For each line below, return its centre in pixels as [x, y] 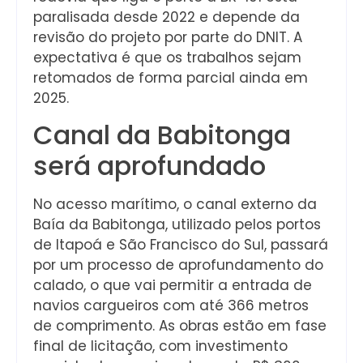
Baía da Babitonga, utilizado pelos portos [177, 225]
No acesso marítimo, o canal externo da [175, 205]
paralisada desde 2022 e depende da [167, 17]
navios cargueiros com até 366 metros [171, 306]
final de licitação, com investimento [160, 346]
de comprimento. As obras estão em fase [180, 326]
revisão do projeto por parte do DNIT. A [168, 38]
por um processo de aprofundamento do [178, 265]
